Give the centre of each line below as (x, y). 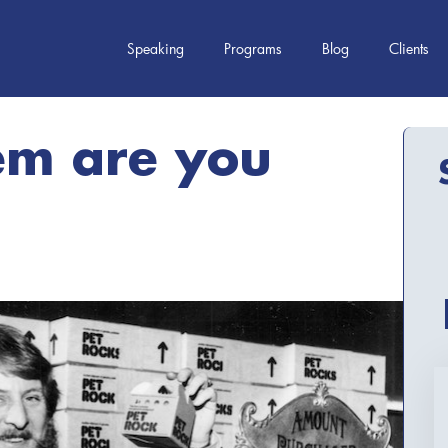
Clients (409, 48)
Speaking (155, 48)
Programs (253, 48)
